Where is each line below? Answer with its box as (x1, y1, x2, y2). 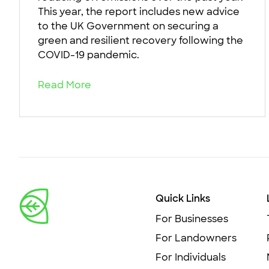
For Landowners (156, 232, 237, 245)
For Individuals (156, 251, 226, 264)
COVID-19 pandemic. (38, 49, 139, 62)
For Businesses (156, 213, 228, 226)
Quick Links (156, 192, 210, 205)
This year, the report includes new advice (38, 5, 240, 19)
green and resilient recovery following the (38, 34, 243, 47)
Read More (38, 79, 96, 92)
